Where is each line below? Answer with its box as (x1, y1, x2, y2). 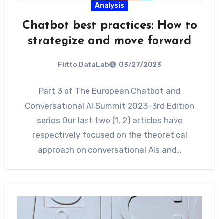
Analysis (95, 1, 124, 10)
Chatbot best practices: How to (22, 20, 197, 32)
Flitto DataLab (58, 60, 109, 69)
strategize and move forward (28, 35, 191, 47)
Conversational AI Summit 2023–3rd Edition (25, 101, 194, 111)
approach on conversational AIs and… (37, 145, 182, 155)
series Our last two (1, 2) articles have (36, 115, 183, 126)
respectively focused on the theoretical (32, 130, 187, 140)
